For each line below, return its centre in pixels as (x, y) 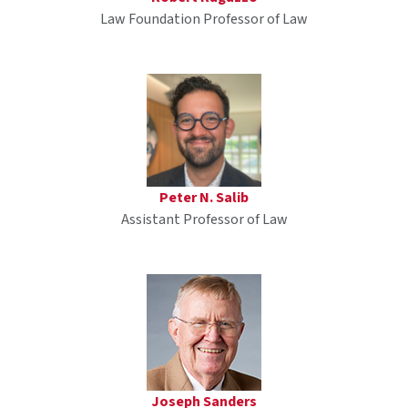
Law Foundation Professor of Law (204, 20)
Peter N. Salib (204, 197)
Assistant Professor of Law (204, 219)
